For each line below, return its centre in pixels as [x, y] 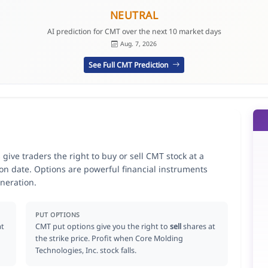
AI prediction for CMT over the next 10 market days [134, 31]
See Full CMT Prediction [129, 65]
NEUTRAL [134, 15]
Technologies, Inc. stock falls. [86, 250]
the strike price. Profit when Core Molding [109, 238]
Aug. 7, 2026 [138, 44]
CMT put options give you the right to [103, 226]
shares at [199, 226]
